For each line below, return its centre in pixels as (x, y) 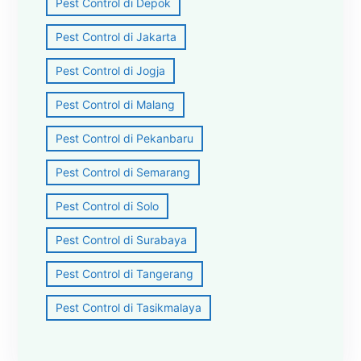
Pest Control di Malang (116, 104)
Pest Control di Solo (108, 205)
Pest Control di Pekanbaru (125, 138)
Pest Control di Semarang (123, 172)
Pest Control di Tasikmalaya (129, 307)
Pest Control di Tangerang (125, 273)
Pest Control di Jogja (111, 70)
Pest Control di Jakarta (116, 36)
